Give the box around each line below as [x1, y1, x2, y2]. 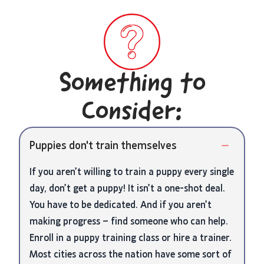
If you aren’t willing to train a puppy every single [29, 166, 234, 177]
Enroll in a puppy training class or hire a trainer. [29, 232, 232, 243]
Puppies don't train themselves [29, 139, 177, 152]
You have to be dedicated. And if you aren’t [29, 199, 212, 210]
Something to [58, 70, 206, 99]
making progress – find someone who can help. [29, 216, 228, 227]
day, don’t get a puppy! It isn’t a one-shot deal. [29, 183, 225, 194]
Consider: [82, 98, 182, 127]
